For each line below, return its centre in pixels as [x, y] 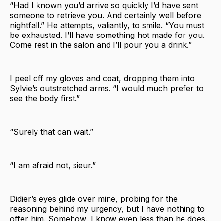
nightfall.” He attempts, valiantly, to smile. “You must [107, 25]
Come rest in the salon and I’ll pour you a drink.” [101, 45]
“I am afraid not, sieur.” [53, 165]
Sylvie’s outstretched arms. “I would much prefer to [107, 88]
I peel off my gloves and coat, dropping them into [102, 78]
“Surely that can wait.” [52, 131]
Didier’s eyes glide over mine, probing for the [94, 199]
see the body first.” [45, 98]
